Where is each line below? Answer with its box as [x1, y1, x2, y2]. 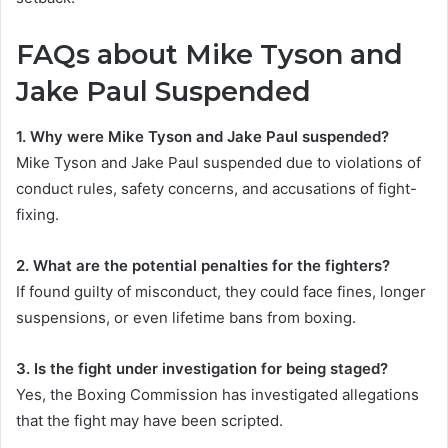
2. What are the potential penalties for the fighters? [16, 255, 390, 275]
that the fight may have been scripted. [16, 410, 283, 430]
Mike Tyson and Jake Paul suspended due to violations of [16, 152, 421, 172]
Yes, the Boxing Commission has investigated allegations [16, 384, 419, 404]
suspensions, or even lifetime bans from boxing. [16, 307, 356, 327]
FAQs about [16, 38, 185, 72]
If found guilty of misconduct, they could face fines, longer [16, 281, 426, 301]
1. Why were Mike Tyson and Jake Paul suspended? [16, 126, 389, 146]
